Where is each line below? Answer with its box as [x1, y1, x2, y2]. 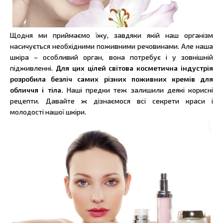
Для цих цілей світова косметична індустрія [55, 63, 214, 72]
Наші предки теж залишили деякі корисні [66, 85, 213, 94]
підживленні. [10, 63, 56, 72]
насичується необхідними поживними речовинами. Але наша [10, 41, 213, 50]
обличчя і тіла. [10, 85, 67, 94]
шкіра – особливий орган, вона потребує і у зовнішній [10, 52, 213, 61]
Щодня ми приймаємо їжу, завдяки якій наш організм [10, 30, 213, 39]
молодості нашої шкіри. [10, 107, 86, 116]
